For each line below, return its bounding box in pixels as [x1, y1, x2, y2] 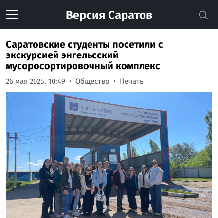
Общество [75, 77, 109, 86]
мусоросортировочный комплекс [6, 60, 160, 72]
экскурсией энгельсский [6, 49, 119, 61]
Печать [120, 77, 144, 86]
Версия [66, 8, 105, 22]
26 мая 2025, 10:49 [6, 77, 65, 86]
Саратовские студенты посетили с [6, 38, 163, 50]
